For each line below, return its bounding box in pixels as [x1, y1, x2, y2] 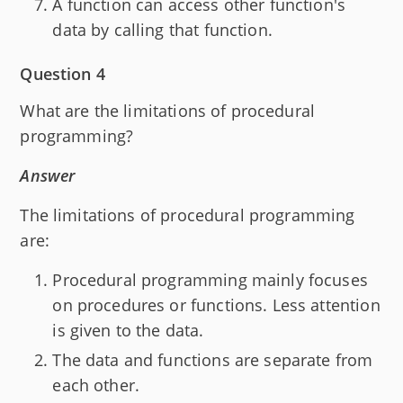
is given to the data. [52, 319, 204, 342]
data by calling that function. [52, 19, 273, 41]
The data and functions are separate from [52, 348, 373, 371]
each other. [52, 373, 140, 396]
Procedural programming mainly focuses [52, 269, 368, 291]
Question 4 [20, 63, 105, 85]
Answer [20, 165, 76, 187]
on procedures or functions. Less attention [52, 294, 381, 317]
